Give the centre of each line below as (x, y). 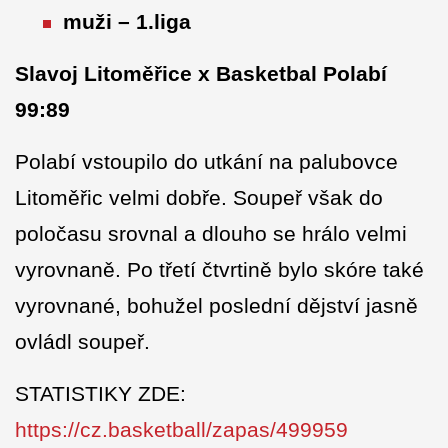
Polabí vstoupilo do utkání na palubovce (206, 162)
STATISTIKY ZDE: (100, 394)
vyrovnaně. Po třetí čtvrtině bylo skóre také (219, 270)
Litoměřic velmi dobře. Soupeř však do (199, 198)
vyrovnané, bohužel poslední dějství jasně (216, 306)
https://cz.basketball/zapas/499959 (181, 430)
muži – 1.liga (127, 22)
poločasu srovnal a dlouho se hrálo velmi (211, 234)
